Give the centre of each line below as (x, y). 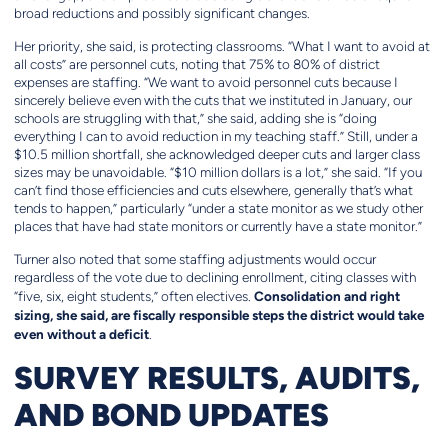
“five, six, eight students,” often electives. (133, 297)
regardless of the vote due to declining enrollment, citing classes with (214, 278)
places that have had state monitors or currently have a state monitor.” (217, 227)
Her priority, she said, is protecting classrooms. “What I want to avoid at (221, 47)
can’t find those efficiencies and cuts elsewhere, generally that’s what (213, 191)
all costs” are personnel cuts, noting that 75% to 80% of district (196, 65)
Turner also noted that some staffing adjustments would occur (194, 260)
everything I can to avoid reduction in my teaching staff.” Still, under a (215, 137)
